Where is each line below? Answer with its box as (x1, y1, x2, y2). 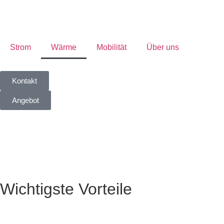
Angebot (12, 96, 39, 104)
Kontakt (12, 76, 37, 85)
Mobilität (96, 43, 126, 51)
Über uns (146, 43, 179, 51)
